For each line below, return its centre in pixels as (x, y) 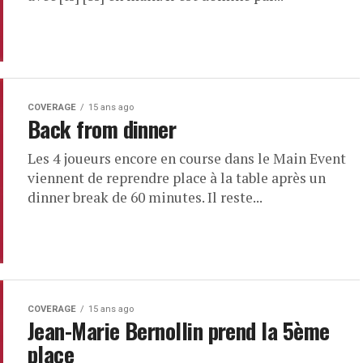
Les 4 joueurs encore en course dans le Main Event (187, 158)
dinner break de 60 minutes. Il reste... (145, 197)
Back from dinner (102, 129)
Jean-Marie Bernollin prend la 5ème (179, 331)
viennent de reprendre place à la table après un (177, 178)
